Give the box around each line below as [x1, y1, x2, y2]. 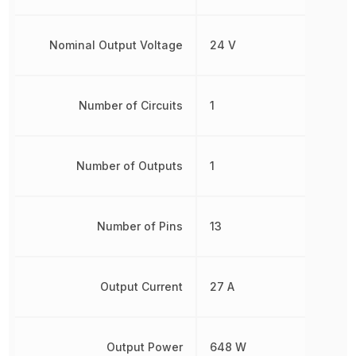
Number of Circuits [78, 99, 183, 113]
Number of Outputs [75, 159, 183, 173]
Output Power [106, 340, 183, 354]
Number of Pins [96, 219, 183, 234]
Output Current [99, 280, 183, 294]
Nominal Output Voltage [48, 38, 183, 52]
